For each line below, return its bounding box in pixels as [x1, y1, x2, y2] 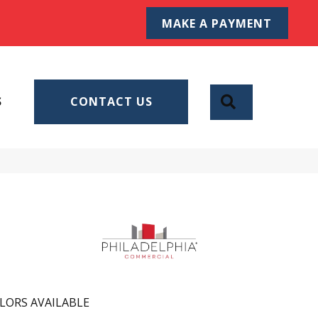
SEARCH [241, 92, 289, 109]
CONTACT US [70, 94, 153, 110]
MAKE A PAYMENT [162, 15, 273, 31]
